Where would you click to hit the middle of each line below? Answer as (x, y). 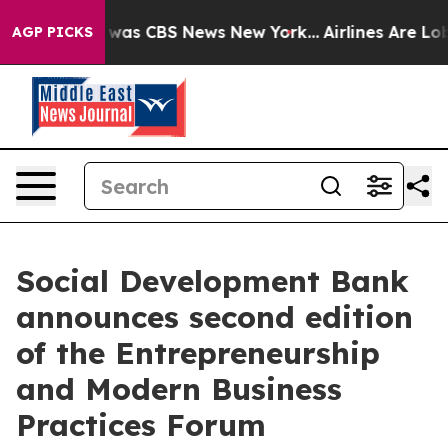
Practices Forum (141, 425)
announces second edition (214, 317)
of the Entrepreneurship (198, 353)
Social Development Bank (212, 281)
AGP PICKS (52, 32)
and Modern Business (179, 389)
